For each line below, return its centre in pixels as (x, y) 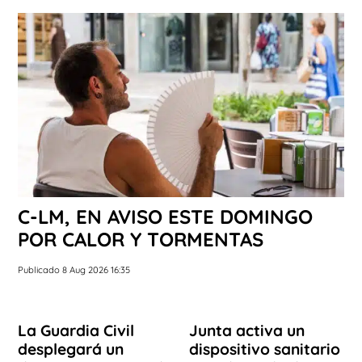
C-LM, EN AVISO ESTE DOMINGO (165, 216)
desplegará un (71, 349)
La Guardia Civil (76, 330)
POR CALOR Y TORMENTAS (141, 239)
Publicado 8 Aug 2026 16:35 (74, 269)
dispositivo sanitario (265, 349)
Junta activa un (247, 330)
